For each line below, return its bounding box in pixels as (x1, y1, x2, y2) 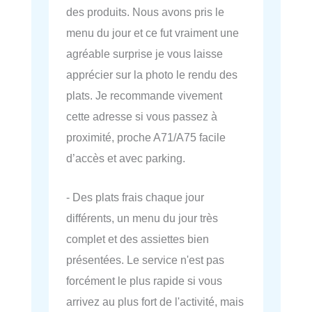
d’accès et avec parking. (66, 151, 185, 164)
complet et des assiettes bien (66, 233, 209, 246)
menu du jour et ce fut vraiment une (66, 26, 239, 39)
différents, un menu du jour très (66, 212, 218, 225)
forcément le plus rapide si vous (66, 274, 222, 288)
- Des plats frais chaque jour (66, 191, 204, 204)
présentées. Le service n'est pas (66, 253, 224, 267)
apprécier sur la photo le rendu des (66, 68, 237, 81)
